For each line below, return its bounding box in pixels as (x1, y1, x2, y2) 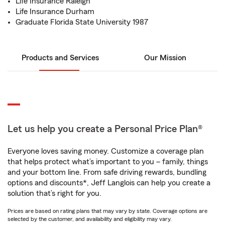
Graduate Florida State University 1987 (16, 18, 148, 26)
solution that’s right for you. (8, 189, 101, 197)
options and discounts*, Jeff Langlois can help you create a (8, 179, 210, 187)
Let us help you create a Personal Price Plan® (8, 124, 202, 134)
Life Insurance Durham (16, 8, 94, 16)
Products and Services (21, 54, 99, 62)
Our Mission (144, 54, 186, 62)
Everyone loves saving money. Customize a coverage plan (8, 147, 204, 155)
